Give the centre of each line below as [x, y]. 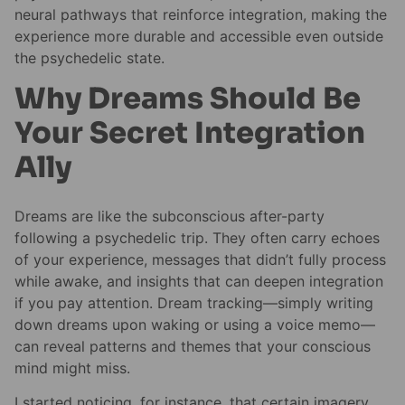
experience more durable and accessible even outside [199, 36]
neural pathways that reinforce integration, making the [201, 14]
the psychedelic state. [89, 57]
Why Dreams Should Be [188, 99]
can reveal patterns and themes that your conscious [193, 346]
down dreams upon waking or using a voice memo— [195, 324]
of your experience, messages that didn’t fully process [200, 259]
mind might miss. [72, 367]
